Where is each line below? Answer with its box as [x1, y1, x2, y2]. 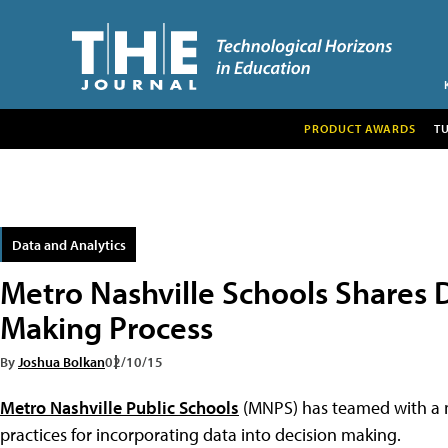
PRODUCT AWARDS [303, 120, 416, 136]
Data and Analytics [12, 234, 126, 254]
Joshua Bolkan [18, 351, 105, 371]
